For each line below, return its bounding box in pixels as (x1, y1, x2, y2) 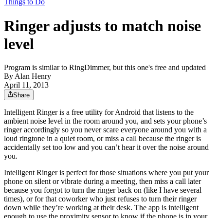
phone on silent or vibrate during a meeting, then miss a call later (4, 177, 201, 186)
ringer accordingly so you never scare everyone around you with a (4, 126, 207, 134)
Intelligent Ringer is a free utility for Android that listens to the (4, 108, 194, 117)
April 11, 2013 (4, 81, 49, 90)
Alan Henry (15, 72, 51, 81)
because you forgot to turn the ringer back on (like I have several (4, 186, 201, 195)
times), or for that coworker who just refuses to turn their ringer (4, 195, 197, 203)
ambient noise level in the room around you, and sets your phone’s (4, 117, 207, 126)
